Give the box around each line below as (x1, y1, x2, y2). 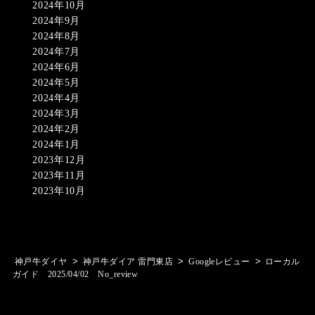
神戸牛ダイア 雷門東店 (82, 257, 174, 266)
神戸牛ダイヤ (14, 257, 67, 266)
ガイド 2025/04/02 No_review (12, 269, 139, 279)
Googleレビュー (188, 257, 250, 266)
